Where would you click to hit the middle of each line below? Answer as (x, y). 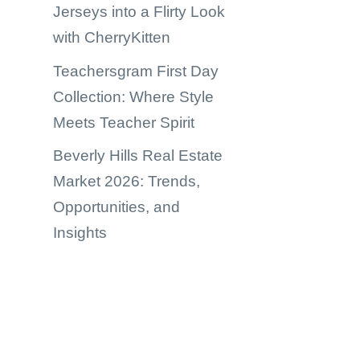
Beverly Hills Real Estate (138, 155)
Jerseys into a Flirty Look (139, 12)
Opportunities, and (117, 207)
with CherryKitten (112, 37)
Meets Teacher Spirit (124, 122)
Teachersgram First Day (136, 71)
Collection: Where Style (133, 96)
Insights (80, 233)
